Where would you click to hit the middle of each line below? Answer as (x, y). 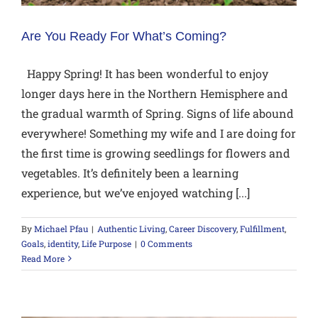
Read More (43, 258)
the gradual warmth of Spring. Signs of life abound (158, 113)
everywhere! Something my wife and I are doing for (159, 133)
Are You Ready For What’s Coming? (124, 36)
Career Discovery (203, 228)
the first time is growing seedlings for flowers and (156, 153)
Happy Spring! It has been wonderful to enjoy (145, 73)
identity (63, 243)
